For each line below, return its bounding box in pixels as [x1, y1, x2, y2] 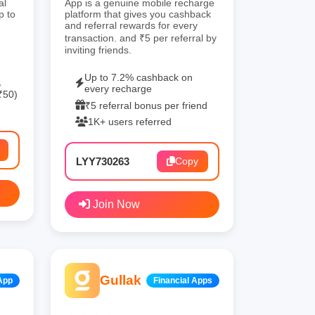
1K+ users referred [88, 115, 172, 127]
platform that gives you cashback [65, 8, 211, 20]
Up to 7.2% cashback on [84, 71, 193, 83]
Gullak [100, 272, 141, 288]
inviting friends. [65, 44, 131, 56]
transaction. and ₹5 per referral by [65, 32, 217, 44]
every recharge [84, 82, 152, 94]
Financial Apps [153, 275, 212, 285]
